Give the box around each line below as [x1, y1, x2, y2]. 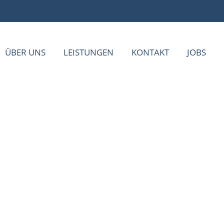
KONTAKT [131, 46, 169, 58]
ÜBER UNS [5, 46, 45, 58]
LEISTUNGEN [63, 46, 113, 58]
